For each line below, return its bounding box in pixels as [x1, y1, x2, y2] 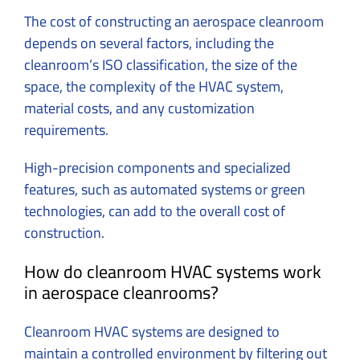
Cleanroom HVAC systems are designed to [24, 318, 280, 346]
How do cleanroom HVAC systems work [24, 255, 321, 289]
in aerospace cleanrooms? [24, 276, 219, 310]
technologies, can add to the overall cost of [24, 198, 285, 225]
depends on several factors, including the [24, 30, 274, 57]
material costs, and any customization [24, 95, 255, 122]
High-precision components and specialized [24, 154, 291, 182]
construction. [24, 219, 104, 247]
